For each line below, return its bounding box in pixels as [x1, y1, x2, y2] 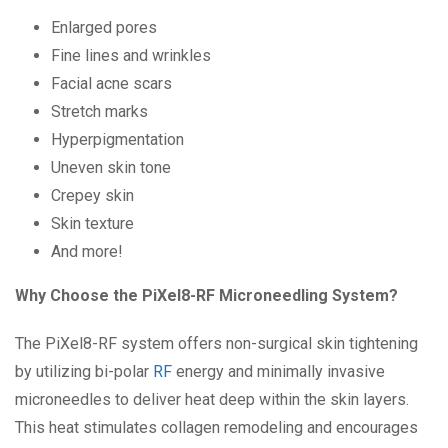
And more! [51, 242, 123, 262]
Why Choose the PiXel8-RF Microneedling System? [15, 286, 398, 306]
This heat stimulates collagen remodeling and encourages [15, 418, 418, 438]
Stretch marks [51, 102, 148, 122]
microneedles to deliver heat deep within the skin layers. [15, 390, 409, 410]
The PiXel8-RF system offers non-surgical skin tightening [15, 334, 418, 354]
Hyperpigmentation [51, 130, 184, 150]
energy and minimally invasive [172, 362, 385, 382]
